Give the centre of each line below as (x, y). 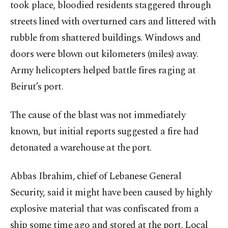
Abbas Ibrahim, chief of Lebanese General (96, 177)
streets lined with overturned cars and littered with (113, 22)
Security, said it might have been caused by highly (111, 193)
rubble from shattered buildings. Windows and (106, 38)
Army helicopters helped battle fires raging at (103, 71)
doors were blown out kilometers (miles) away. (104, 54)
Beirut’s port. (37, 87)
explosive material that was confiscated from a (105, 209)
